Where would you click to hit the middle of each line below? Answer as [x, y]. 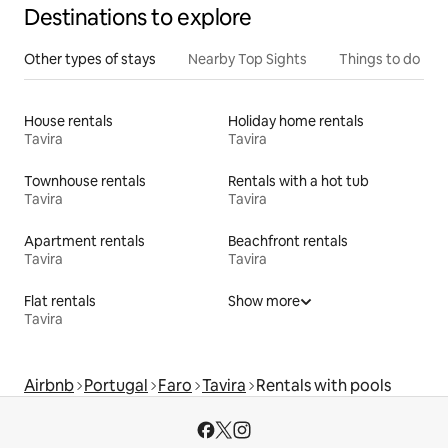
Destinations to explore [138, 18]
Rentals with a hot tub [298, 181]
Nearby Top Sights [247, 59]
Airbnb [49, 386]
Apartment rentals [84, 241]
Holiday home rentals [296, 121]
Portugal [116, 386]
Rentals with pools [323, 386]
